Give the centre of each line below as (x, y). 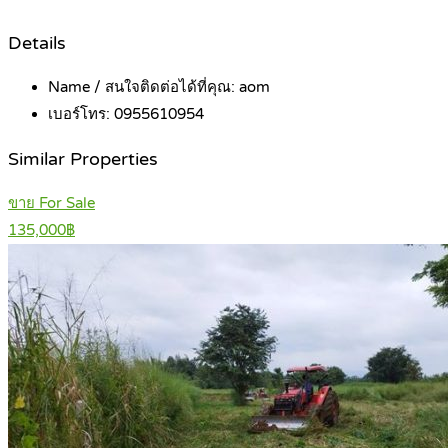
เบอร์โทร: (81, 114)
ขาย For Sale (51, 203)
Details (37, 43)
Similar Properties (83, 159)
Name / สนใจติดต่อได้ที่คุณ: (143, 87)
